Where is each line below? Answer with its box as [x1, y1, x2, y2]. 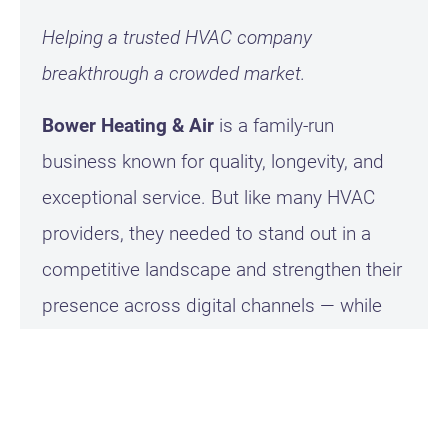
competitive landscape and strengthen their [41, 258, 402, 282]
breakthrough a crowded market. [41, 62, 305, 86]
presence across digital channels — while [41, 294, 382, 318]
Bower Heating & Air [41, 114, 214, 138]
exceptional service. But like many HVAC [41, 186, 375, 210]
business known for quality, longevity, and [41, 150, 384, 174]
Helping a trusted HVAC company [41, 26, 312, 50]
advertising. [41, 366, 138, 390]
